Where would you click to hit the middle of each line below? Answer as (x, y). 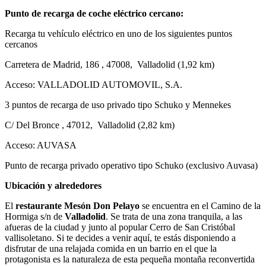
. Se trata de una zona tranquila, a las (174, 216)
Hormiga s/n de (35, 216)
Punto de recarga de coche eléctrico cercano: (94, 13)
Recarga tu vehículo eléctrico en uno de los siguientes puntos (118, 33)
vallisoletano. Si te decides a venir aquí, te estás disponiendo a (120, 237)
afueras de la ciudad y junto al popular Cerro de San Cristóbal (120, 227)
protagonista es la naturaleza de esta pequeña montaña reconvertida (130, 259)
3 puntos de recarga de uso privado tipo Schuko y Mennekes (118, 104)
